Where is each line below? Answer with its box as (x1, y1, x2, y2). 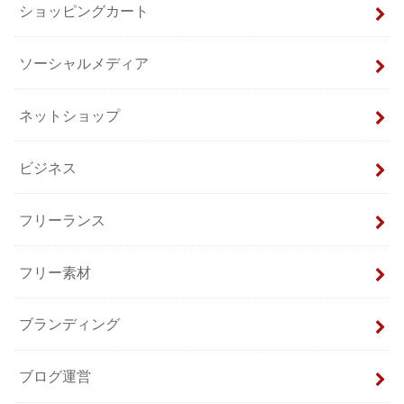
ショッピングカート (19, 2, 150, 19)
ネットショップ (19, 106, 121, 124)
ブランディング (19, 316, 121, 333)
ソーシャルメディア (19, 54, 150, 71)
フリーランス (19, 211, 106, 228)
